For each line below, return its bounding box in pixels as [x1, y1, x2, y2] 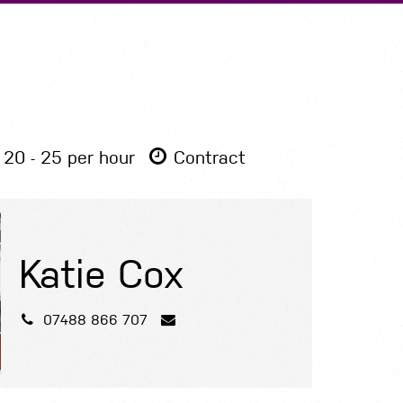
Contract [173, 148, 246, 169]
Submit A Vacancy [79, 4, 228, 26]
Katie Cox [18, 251, 184, 297]
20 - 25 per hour [3, 148, 135, 169]
